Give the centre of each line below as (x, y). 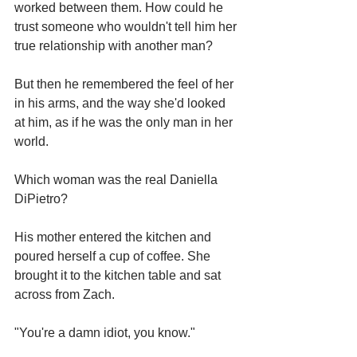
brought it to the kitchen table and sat (119, 275)
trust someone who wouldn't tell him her (127, 27)
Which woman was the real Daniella (118, 180)
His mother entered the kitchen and (114, 237)
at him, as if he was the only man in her (125, 122)
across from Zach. (65, 294)
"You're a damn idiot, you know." (105, 333)
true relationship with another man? (114, 46)
